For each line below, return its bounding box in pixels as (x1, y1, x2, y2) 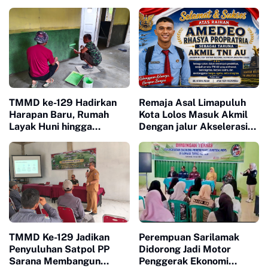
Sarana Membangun (9, 255, 100, 267)
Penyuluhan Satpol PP (9, 243, 109, 255)
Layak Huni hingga (9, 121, 92, 133)
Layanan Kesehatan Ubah (9, 133, 123, 145)
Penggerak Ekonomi (138, 255, 229, 267)
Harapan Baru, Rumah (9, 109, 109, 121)
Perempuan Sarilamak (138, 231, 239, 243)
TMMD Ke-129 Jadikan (9, 231, 110, 243)
